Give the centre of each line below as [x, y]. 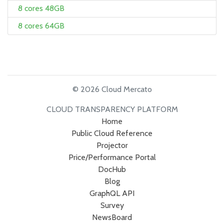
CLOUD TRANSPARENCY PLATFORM [112, 109]
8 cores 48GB [41, 8]
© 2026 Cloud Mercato [112, 89]
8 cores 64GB [41, 25]
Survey [112, 205]
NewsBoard [112, 217]
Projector [112, 145]
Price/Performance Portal [112, 157]
